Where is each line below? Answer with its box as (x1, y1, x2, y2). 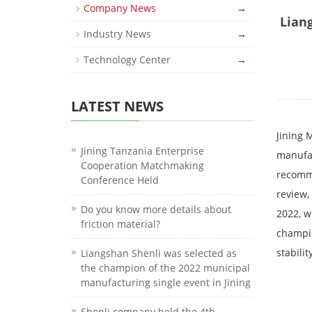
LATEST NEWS (71, 97, 164, 116)
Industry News (84, 27, 151, 40)
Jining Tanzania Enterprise (81, 144, 204, 157)
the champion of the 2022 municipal (81, 261, 250, 274)
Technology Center (84, 53, 171, 66)
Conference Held (81, 173, 159, 187)
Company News (84, 1, 156, 15)
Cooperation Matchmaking (81, 159, 204, 172)
